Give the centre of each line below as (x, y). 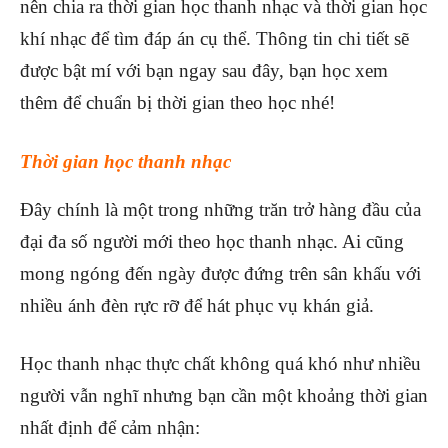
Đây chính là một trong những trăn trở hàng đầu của (220, 209)
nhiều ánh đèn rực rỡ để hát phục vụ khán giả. (197, 305)
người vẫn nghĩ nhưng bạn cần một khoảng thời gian (224, 395)
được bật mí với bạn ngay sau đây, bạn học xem (204, 70)
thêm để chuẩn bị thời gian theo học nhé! (177, 102)
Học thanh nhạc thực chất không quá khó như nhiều (220, 363)
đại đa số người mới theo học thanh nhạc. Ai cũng (212, 241)
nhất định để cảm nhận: (110, 427)
